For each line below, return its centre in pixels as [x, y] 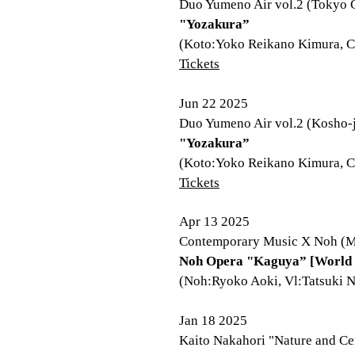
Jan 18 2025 [213, 321]
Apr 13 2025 [214, 221]
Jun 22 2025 [214, 103]
